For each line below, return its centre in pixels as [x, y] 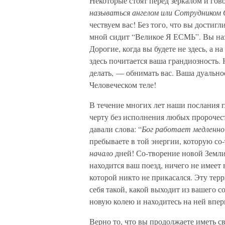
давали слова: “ [116, 129]
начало [102, 153]
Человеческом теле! [123, 85]
